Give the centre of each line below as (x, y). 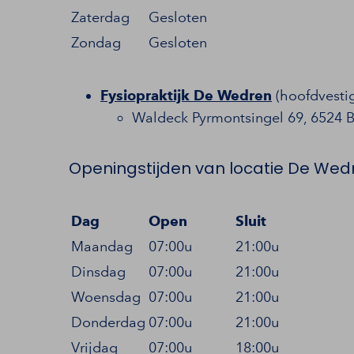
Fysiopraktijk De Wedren (186, 95)
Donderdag (108, 322)
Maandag (102, 246)
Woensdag (106, 297)
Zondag (96, 42)
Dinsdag (98, 271)
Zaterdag (100, 17)
